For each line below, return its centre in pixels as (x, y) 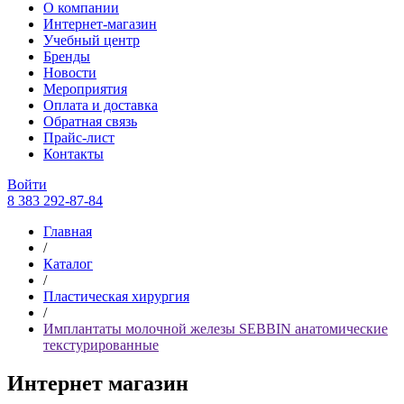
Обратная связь (90, 121)
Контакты (73, 154)
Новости (70, 73)
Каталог (68, 264)
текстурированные (101, 345)
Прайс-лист (79, 138)
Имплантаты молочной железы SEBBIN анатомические (216, 329)
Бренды (67, 56)
